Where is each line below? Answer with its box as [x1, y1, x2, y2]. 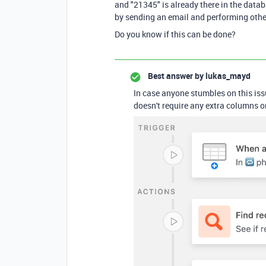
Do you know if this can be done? [115, 28, 236, 40]
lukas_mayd [204, 70, 251, 81]
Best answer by [148, 70, 204, 81]
